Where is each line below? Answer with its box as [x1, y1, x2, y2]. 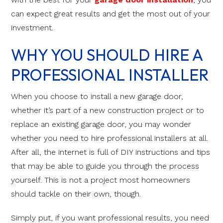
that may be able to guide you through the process [11, 161, 199, 171]
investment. [11, 23, 53, 33]
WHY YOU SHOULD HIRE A [11, 45, 203, 65]
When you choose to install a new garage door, [11, 92, 183, 102]
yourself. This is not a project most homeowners [11, 175, 190, 185]
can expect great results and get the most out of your [11, 9, 210, 19]
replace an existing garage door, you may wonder [11, 119, 191, 129]
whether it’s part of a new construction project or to [11, 106, 204, 115]
